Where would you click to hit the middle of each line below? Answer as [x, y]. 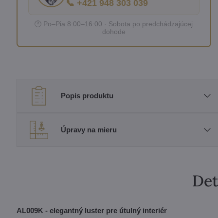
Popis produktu [87, 96]
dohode [114, 31]
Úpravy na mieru [89, 130]
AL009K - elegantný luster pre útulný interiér [91, 210]
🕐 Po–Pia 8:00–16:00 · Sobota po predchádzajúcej [114, 24]
